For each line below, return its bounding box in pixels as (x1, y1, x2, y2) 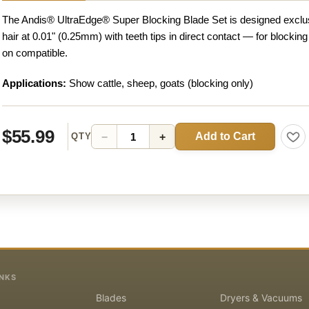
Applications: (2, 77, 66, 89)
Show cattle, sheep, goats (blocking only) (66, 77, 253, 89)
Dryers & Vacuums (219, 292, 302, 304)
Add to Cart (195, 130, 256, 143)
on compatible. (2, 46, 68, 59)
